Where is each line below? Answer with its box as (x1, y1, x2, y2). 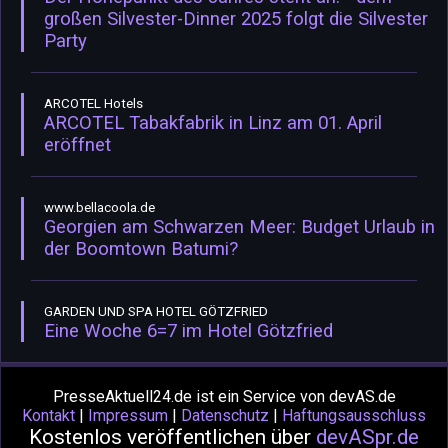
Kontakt (22, 405, 75, 425)
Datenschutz (181, 405, 269, 425)
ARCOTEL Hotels (44, 95, 143, 111)
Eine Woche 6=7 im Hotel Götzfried (44, 319, 333, 342)
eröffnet (44, 133, 111, 156)
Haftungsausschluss (282, 405, 426, 425)
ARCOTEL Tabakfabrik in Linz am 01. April (44, 111, 382, 134)
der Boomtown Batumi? (44, 237, 238, 260)
